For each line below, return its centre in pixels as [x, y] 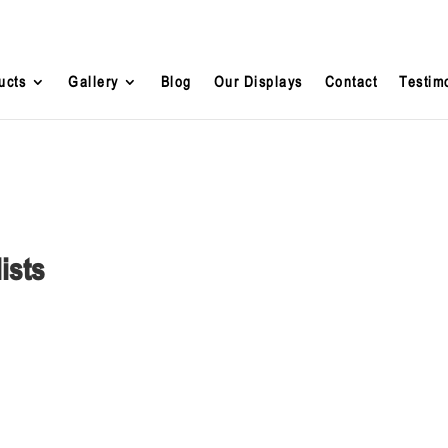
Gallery [93, 81]
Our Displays [258, 81]
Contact [351, 81]
